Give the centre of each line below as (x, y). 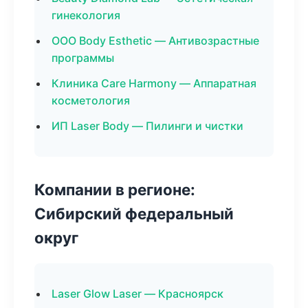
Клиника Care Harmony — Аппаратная (154, 83)
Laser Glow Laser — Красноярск (137, 294)
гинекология (86, 15)
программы (83, 58)
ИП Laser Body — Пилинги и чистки (147, 126)
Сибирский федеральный (134, 213)
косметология (91, 100)
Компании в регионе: (115, 189)
